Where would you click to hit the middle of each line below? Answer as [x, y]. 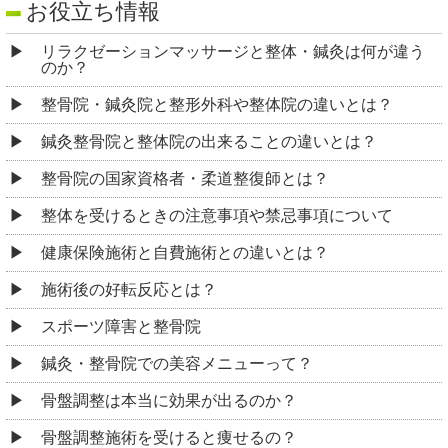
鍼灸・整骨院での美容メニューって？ [177, 363]
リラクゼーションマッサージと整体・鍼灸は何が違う [233, 51]
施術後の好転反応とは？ [129, 289]
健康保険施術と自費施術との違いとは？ [185, 252]
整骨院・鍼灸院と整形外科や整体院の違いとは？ [217, 104]
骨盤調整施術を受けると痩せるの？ [169, 437]
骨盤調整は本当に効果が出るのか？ [169, 400]
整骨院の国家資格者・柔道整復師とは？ [185, 178]
